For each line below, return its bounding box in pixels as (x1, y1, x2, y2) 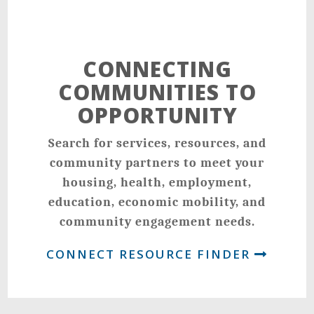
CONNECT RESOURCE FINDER (46, 246, 254, 263)
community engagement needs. (59, 214, 255, 230)
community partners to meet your (50, 156, 264, 171)
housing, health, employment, (62, 175, 252, 191)
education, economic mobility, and (48, 195, 266, 210)
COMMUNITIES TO (57, 78, 257, 107)
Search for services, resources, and (48, 136, 266, 151)
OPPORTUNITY (76, 101, 238, 130)
